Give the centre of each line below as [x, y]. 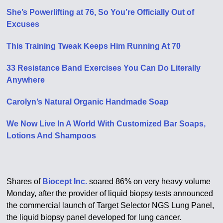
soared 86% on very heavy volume [149, 181]
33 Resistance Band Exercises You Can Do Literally [104, 68]
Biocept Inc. [65, 181]
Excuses [23, 24]
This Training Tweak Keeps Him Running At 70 [94, 46]
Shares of [25, 181]
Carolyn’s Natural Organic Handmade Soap [88, 102]
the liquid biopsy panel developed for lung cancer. [94, 217]
